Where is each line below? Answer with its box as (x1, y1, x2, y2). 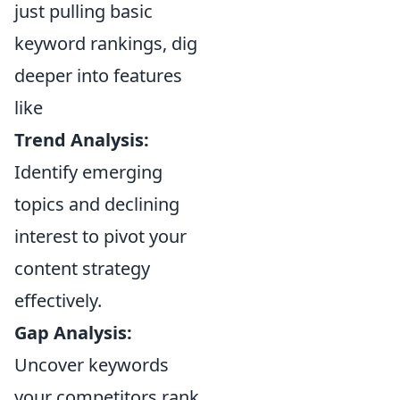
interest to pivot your (14, 223, 187, 248)
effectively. (14, 287, 102, 312)
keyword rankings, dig (14, 30, 197, 55)
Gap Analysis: (14, 320, 132, 345)
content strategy (14, 255, 150, 280)
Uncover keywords (14, 352, 169, 377)
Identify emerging (14, 159, 162, 184)
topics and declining (14, 191, 179, 216)
